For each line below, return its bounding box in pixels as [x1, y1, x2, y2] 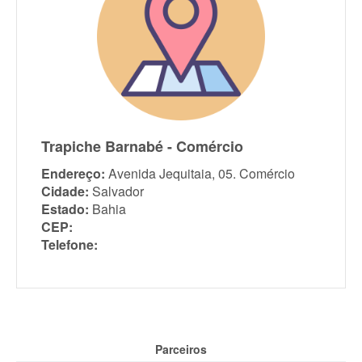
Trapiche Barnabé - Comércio [41, 135, 243, 157]
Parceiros [155, 340, 207, 357]
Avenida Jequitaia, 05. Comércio [108, 163, 295, 183]
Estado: [41, 199, 89, 218]
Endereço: [41, 163, 105, 183]
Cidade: [41, 181, 89, 200]
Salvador [92, 181, 144, 200]
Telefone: [41, 234, 98, 254]
